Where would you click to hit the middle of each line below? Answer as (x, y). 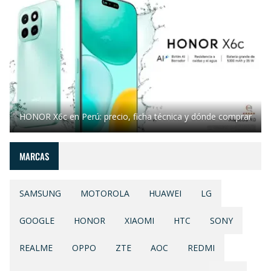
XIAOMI (139, 220)
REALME (36, 248)
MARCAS (34, 156)
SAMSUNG (40, 193)
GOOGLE (37, 220)
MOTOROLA (105, 193)
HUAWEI (165, 193)
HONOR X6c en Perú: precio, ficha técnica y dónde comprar (135, 116)
